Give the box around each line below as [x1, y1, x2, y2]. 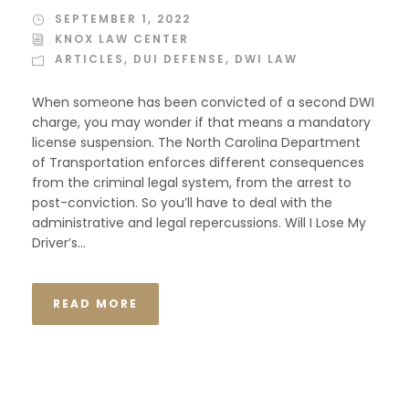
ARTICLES [55, 51, 124, 68]
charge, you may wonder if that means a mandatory [32, 113, 371, 132]
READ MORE [53, 296, 138, 312]
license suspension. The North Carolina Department [32, 133, 361, 152]
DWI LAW [235, 51, 298, 68]
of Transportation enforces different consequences [32, 153, 364, 173]
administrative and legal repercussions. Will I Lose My [32, 214, 366, 233]
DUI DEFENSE [133, 51, 225, 68]
